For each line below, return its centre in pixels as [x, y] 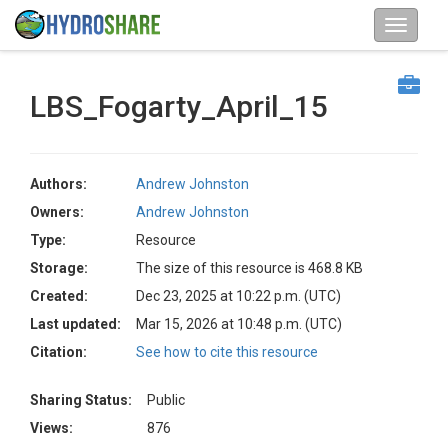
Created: [59, 296]
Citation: [58, 352]
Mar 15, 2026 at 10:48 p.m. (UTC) [239, 324]
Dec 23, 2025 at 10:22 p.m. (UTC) [238, 296]
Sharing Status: [81, 400]
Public [166, 400]
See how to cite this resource [227, 352]
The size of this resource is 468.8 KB [249, 268]
